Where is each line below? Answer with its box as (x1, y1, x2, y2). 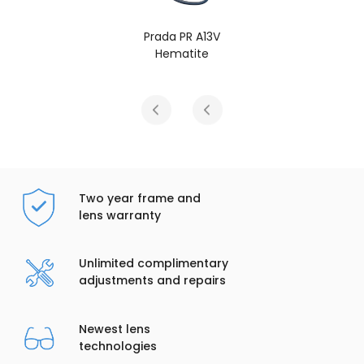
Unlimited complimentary (78, 255, 228, 272)
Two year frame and (78, 189, 201, 206)
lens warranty (78, 206, 161, 223)
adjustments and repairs (78, 272, 226, 289)
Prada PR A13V (236, 28, 313, 45)
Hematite (247, 45, 301, 62)
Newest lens (78, 320, 150, 337)
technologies (78, 337, 157, 354)
